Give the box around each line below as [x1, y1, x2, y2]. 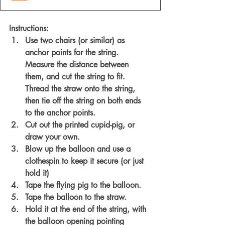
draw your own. [25, 131, 80, 142]
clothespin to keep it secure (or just [25, 155, 146, 166]
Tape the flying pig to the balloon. [25, 179, 144, 190]
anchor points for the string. [25, 47, 121, 58]
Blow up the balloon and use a [25, 143, 133, 154]
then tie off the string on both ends [25, 95, 143, 106]
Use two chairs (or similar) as [25, 35, 127, 46]
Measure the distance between [25, 59, 131, 70]
